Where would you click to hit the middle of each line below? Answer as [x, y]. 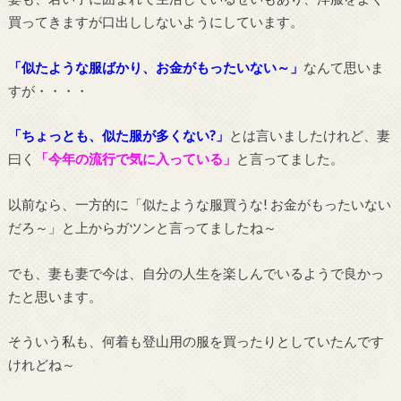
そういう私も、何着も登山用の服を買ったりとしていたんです [196, 341]
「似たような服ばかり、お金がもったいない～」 [155, 67]
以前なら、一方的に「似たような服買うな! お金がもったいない [199, 204]
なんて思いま [343, 67]
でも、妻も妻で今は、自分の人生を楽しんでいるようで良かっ [196, 273]
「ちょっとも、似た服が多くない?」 [118, 136]
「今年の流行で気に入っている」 [135, 159]
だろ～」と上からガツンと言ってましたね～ [142, 227]
